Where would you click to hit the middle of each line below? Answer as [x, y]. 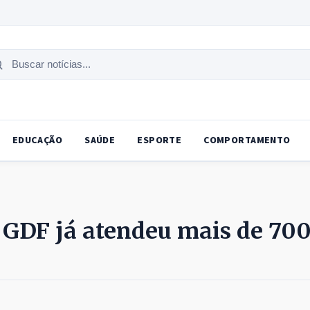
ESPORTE [159, 141]
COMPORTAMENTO [247, 141]
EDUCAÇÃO [37, 141]
